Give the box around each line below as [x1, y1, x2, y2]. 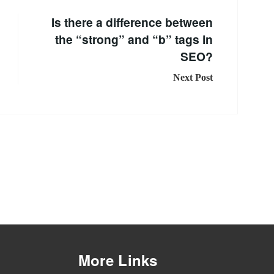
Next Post [173, 72, 213, 83]
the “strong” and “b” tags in [55, 31, 213, 48]
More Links [78, 250, 158, 271]
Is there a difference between [51, 13, 213, 31]
